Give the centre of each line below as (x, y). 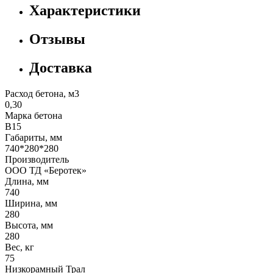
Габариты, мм (34, 137)
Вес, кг (19, 247)
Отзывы (57, 39)
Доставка (61, 67)
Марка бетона (34, 115)
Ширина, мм (31, 203)
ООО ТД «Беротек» (46, 170)
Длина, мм (27, 181)
